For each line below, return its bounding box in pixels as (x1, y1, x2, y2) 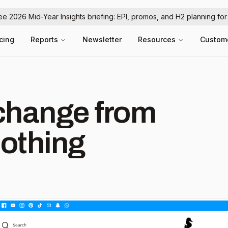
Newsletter (82, 35, 122, 44)
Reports (31, 35, 58, 44)
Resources (138, 35, 176, 44)
